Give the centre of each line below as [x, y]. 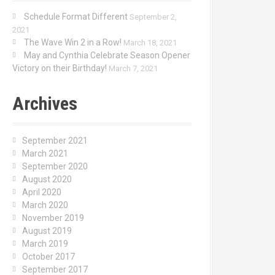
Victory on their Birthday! [60, 68]
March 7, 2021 [133, 68]
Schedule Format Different [76, 17]
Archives [45, 103]
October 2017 [48, 257]
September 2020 [55, 166]
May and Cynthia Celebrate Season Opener [107, 55]
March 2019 [45, 244]
